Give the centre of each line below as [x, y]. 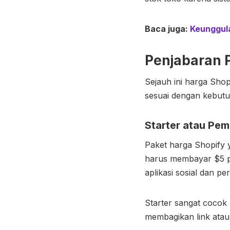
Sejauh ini [165, 81]
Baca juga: [167, 28]
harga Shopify [197, 145]
